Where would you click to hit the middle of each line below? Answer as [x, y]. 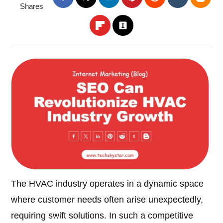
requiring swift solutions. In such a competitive [102, 216]
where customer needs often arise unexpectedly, [107, 200]
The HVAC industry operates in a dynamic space [108, 184]
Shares [31, 6]
